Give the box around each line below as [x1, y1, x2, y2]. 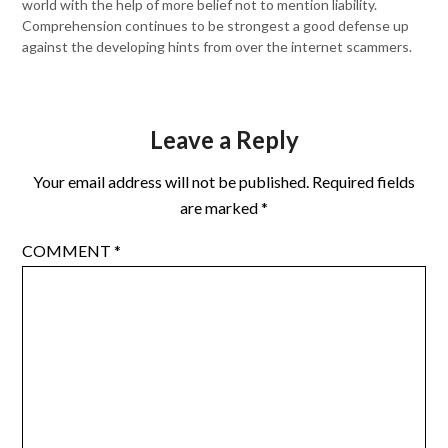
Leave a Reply [149, 124, 299, 154]
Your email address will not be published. [33, 171, 309, 191]
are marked [180, 197, 261, 217]
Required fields [312, 171, 415, 191]
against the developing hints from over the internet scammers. [22, 38, 413, 56]
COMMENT [22, 240, 115, 260]
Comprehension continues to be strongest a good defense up [22, 17, 410, 35]
